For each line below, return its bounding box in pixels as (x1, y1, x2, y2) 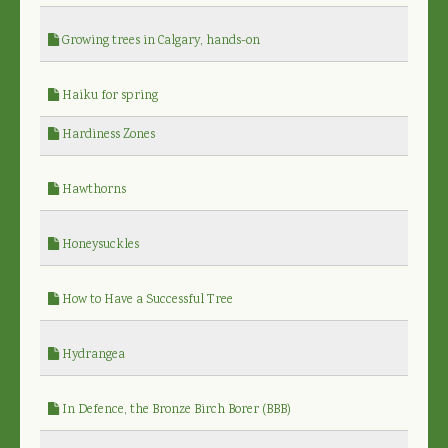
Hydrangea (59, 345, 125, 365)
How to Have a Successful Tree (59, 290, 233, 310)
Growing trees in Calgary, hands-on (59, 31, 260, 51)
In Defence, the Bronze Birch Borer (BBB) (59, 400, 291, 420)
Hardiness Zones (59, 125, 155, 145)
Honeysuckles (59, 235, 139, 255)
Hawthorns (59, 180, 126, 200)
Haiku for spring (59, 86, 158, 106)
